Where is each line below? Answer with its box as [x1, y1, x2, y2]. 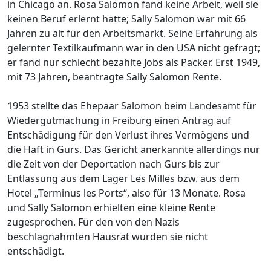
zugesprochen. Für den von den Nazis [7, 215, 180, 229]
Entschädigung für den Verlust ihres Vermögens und [7, 128, 249, 142]
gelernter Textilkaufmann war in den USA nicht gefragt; [7, 41, 260, 54]
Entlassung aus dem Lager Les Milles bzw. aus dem [7, 171, 240, 185]
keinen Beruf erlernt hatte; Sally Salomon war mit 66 [7, 11, 246, 25]
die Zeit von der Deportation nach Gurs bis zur [7, 157, 220, 171]
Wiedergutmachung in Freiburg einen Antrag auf [7, 113, 231, 127]
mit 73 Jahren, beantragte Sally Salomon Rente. [7, 70, 221, 83]
